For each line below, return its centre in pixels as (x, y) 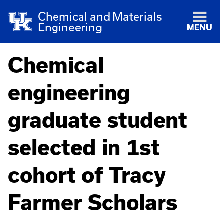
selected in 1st (84, 147)
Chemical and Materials (100, 16)
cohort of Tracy (87, 175)
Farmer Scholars (93, 202)
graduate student (97, 120)
